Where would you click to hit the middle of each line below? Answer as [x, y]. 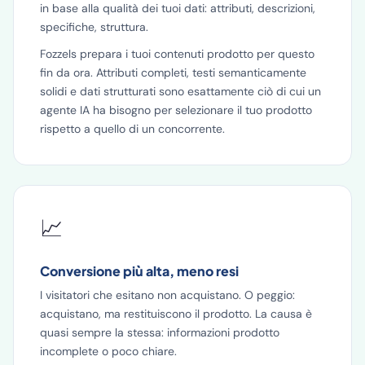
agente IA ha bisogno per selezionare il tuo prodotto [176, 110]
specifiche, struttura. [94, 27]
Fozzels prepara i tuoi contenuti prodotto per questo [177, 54]
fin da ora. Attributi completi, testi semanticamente [173, 73]
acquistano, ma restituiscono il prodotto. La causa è [176, 314]
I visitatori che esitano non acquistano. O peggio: [167, 295]
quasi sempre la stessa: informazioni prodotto [160, 332]
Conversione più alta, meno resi [139, 271]
